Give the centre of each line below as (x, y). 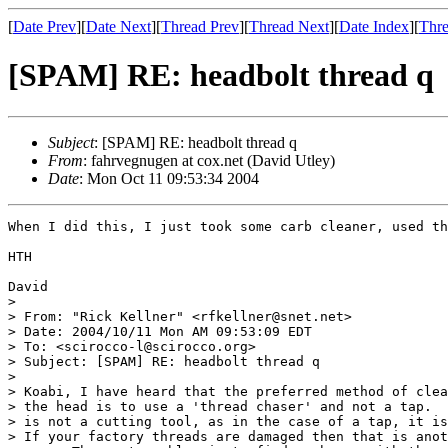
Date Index (374, 26)
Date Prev (44, 26)
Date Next (118, 26)
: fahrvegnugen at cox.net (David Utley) (209, 160)
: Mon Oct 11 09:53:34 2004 (169, 178)
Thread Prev (200, 26)
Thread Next (289, 26)
